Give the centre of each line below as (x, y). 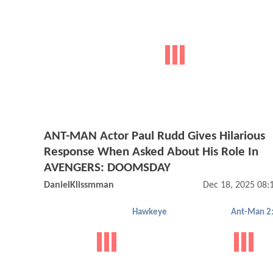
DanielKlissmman (79, 186)
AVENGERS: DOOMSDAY (107, 168)
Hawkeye (150, 213)
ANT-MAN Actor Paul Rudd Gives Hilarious (154, 136)
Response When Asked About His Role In (151, 152)
